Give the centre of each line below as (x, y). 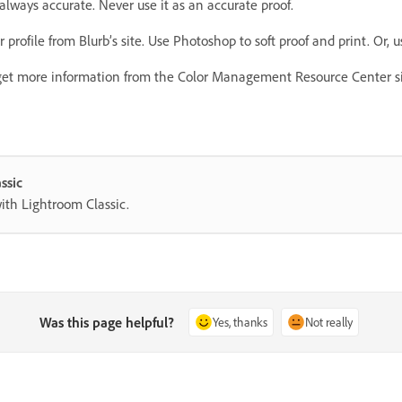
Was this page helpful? (107, 323)
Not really (329, 322)
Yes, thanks (240, 322)
